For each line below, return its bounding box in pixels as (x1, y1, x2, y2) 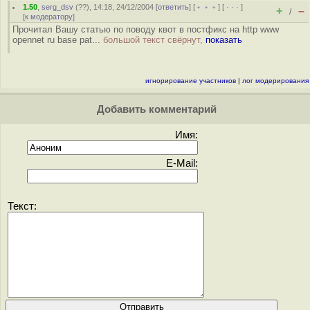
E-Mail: (166, 158, 198, 169)
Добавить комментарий (93, 104, 217, 115)
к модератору (25, 12, 73, 21)
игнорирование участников (145, 77, 236, 84)
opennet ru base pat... (12, 35, 103, 45)
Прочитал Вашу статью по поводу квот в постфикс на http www (12, 24, 279, 35)
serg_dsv (42, 3, 74, 11)
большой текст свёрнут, (103, 35, 206, 45)
